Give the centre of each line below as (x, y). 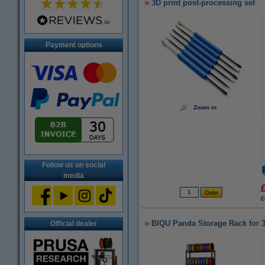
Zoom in (205, 107)
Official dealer (74, 224)
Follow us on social (74, 165)
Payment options (74, 45)
